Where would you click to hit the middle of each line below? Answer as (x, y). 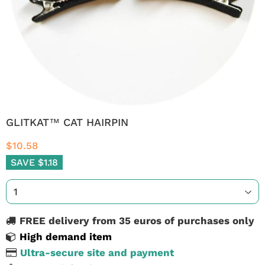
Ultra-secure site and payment (97, 253)
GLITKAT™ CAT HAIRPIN (67, 122)
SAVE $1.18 (34, 162)
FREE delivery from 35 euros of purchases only (137, 221)
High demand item (66, 237)
